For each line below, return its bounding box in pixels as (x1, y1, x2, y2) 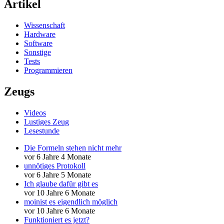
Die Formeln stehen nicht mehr (24, 143, 121, 152)
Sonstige (24, 48, 51, 57)
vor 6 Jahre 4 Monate (24, 152, 91, 161)
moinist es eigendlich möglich (24, 197, 117, 206)
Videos (24, 108, 46, 117)
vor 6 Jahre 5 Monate (24, 170, 91, 179)
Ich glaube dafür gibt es (24, 179, 98, 188)
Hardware (24, 30, 55, 39)
